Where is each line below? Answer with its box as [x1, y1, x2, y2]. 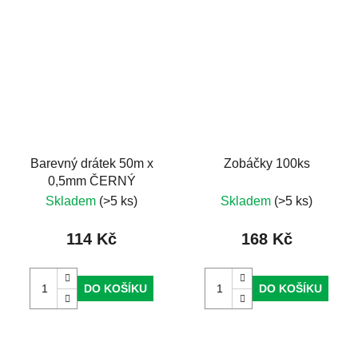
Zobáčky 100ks [223, 157, 310, 171]
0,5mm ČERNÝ [47, 174, 136, 189]
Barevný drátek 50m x [30, 157, 153, 171]
